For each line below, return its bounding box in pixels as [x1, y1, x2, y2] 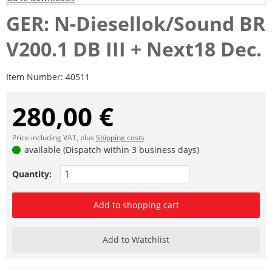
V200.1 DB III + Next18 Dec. [6, 36, 262, 63]
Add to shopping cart [93, 199, 179, 211]
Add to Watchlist [103, 234, 169, 246]
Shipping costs [96, 132, 144, 143]
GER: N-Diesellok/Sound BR [6, 10, 265, 37]
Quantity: [12, 168, 52, 180]
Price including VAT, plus [12, 132, 96, 143]
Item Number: [6, 71, 66, 83]
